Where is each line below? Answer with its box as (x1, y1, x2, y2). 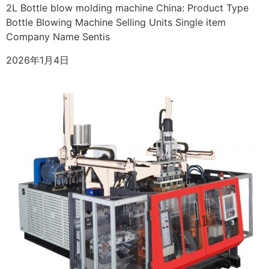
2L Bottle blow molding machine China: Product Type (6, 2, 249, 14)
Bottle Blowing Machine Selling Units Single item (6, 16, 226, 29)
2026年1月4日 (6, 53, 69, 66)
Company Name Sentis (6, 31, 110, 43)
